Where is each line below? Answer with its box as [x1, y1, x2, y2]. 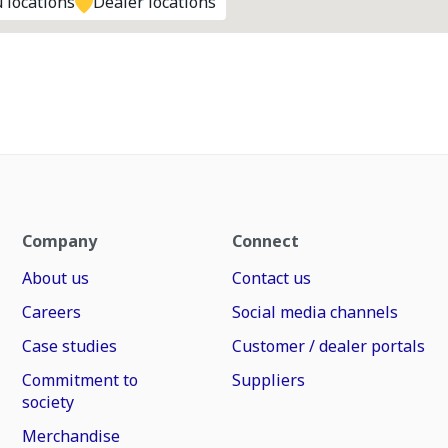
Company [22, 230, 98, 252]
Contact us [231, 267, 311, 289]
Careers [22, 301, 82, 323]
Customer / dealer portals [231, 335, 425, 357]
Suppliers [231, 369, 305, 391]
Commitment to [22, 369, 139, 391]
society [22, 391, 75, 413]
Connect [231, 230, 299, 252]
